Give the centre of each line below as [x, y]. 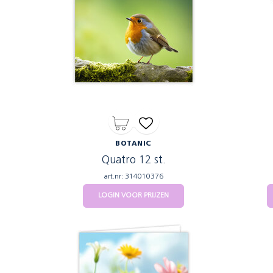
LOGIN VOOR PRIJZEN [133, 196]
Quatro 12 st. [133, 161]
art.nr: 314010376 [133, 177]
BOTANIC [133, 144]
